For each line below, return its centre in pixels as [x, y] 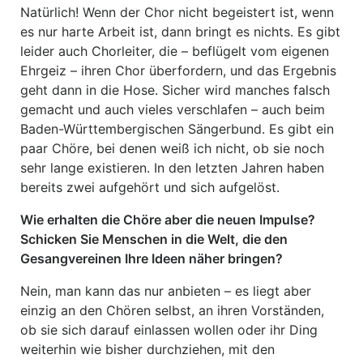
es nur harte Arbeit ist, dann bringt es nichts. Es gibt [180, 32]
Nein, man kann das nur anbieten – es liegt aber [166, 291]
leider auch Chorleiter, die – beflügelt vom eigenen [175, 51]
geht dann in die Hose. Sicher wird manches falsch [175, 90]
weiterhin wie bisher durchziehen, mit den [147, 349]
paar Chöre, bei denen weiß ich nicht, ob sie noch [172, 148]
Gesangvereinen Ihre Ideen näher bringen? [152, 258]
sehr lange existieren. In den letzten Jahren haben [172, 168]
